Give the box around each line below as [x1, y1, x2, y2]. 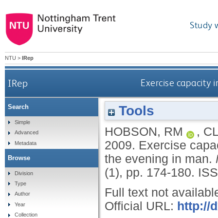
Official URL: [105, 199, 177, 213]
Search [8, 103, 29, 111]
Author [14, 191, 30, 197]
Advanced [14, 129, 38, 136]
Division [14, 170, 33, 176]
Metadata [14, 140, 36, 146]
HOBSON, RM [105, 125, 183, 138]
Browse [8, 154, 30, 162]
